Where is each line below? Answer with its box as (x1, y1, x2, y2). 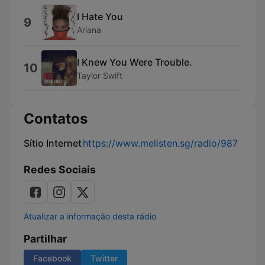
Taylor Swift (77, 70, 122, 80)
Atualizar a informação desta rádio (24, 211, 156, 221)
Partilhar (24, 232, 67, 245)
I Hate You (77, 10, 123, 22)
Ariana (77, 24, 101, 35)
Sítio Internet (24, 137, 82, 149)
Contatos (24, 110, 88, 127)
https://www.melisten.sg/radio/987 (83, 137, 238, 149)
